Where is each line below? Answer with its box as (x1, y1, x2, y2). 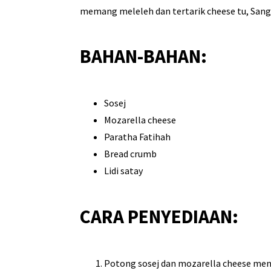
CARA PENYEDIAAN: (80, 204, 238, 229)
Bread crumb (104, 148, 157, 160)
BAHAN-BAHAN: (80, 44, 207, 69)
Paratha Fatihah (104, 131, 171, 143)
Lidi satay (104, 165, 143, 177)
